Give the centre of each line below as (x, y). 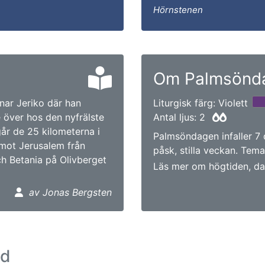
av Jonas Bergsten (70, 192)
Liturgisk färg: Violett (201, 103)
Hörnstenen (178, 10)
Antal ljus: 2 (181, 117)
